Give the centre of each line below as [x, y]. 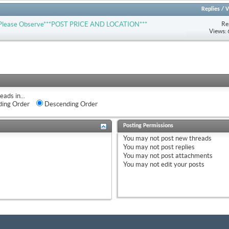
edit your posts [182, 164]
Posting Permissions [148, 125]
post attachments [186, 155]
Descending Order [70, 104]
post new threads [185, 138]
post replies [177, 147]
